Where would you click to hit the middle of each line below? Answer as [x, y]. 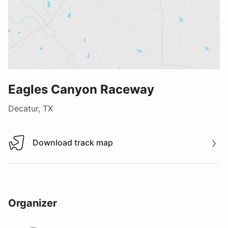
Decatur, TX [31, 108]
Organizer [33, 203]
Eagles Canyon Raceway [81, 89]
